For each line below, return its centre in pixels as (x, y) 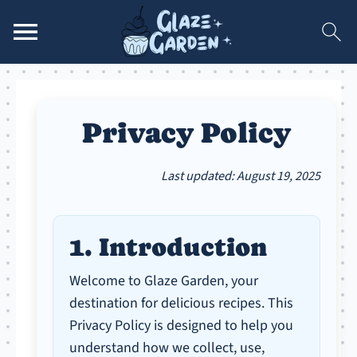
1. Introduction (169, 247)
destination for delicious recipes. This (182, 303)
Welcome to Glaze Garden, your (164, 281)
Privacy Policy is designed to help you (182, 326)
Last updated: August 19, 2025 (240, 176)
